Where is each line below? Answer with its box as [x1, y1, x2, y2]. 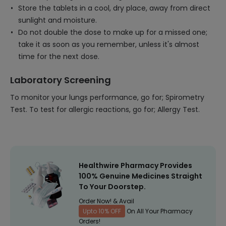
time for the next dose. [18, 51, 99, 62]
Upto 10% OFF [83, 207, 121, 215]
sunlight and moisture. [18, 15, 97, 25]
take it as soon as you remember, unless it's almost [18, 39, 199, 49]
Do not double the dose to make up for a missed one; [18, 27, 207, 37]
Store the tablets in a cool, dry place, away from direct [18, 3, 210, 13]
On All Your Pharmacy [125, 207, 193, 215]
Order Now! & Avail [79, 197, 134, 205]
